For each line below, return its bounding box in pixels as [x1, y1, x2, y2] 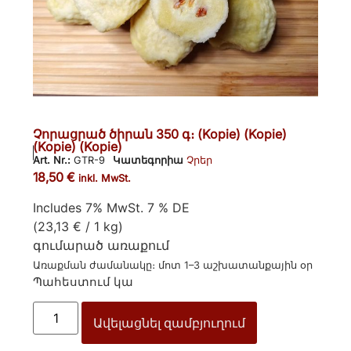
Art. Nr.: [33, 154, 74, 167]
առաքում [107, 237, 170, 253]
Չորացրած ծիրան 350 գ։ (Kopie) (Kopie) [33, 126, 288, 143]
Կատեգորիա [113, 154, 184, 167]
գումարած [33, 237, 108, 253]
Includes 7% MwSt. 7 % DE [33, 199, 190, 215]
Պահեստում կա [33, 274, 134, 289]
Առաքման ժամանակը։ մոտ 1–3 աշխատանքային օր [33, 259, 313, 271]
